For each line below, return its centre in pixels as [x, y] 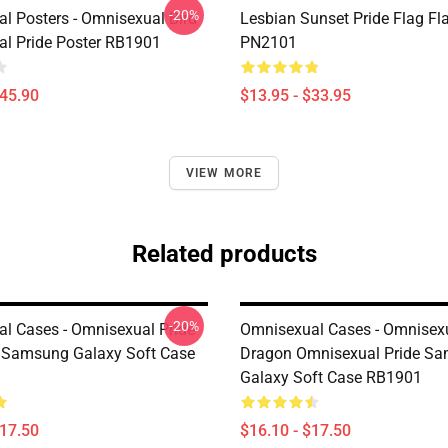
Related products [224, 254]
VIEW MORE [224, 173]
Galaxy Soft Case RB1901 [331, 377]
